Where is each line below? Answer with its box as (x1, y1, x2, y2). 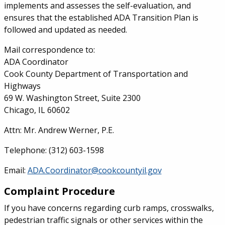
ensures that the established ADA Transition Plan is (4, 12, 198, 23)
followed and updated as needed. (4, 24, 127, 35)
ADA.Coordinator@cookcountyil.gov (27, 165, 162, 176)
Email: (4, 165, 28, 176)
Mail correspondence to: (4, 44, 95, 55)
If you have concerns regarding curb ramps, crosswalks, (4, 202, 214, 213)
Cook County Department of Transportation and (4, 68, 188, 79)
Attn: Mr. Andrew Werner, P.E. (4, 125, 114, 136)
